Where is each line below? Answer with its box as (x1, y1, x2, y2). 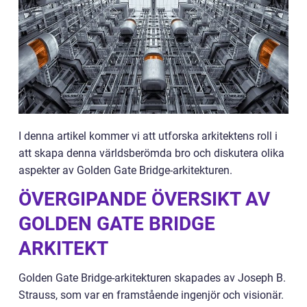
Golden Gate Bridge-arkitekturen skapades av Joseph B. (19, 271, 286, 284)
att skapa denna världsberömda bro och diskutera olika (19, 147, 284, 160)
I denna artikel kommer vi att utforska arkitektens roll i (19, 130, 278, 143)
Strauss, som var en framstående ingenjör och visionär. (19, 288, 284, 302)
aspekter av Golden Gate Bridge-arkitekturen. (19, 164, 232, 177)
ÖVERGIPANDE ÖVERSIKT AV (19, 188, 270, 210)
